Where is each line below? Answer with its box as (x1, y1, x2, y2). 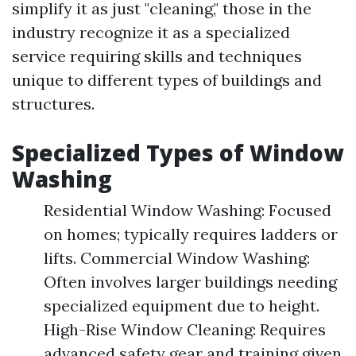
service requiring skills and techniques (12, 46, 302, 66)
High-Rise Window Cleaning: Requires (44, 319, 326, 339)
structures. (12, 94, 95, 114)
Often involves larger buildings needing (44, 272, 337, 292)
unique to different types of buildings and (12, 70, 322, 90)
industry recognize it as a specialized (12, 22, 290, 42)
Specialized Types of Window (12, 137, 343, 168)
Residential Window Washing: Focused (44, 200, 331, 220)
